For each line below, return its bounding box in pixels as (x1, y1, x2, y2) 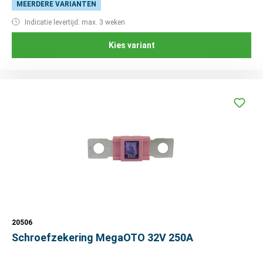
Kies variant (108, 41, 155, 50)
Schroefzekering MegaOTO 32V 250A (12, 231, 193, 244)
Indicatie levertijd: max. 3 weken (23, 18, 125, 27)
